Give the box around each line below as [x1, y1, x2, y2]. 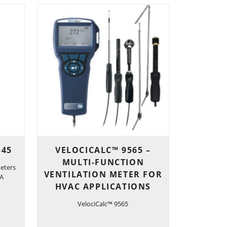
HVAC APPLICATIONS [55, 180, 152, 192]
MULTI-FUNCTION [62, 156, 144, 168]
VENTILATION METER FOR [44, 168, 163, 180]
